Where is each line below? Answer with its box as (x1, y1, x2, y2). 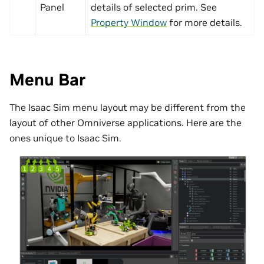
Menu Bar (9, 70, 85, 91)
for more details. (167, 16, 242, 29)
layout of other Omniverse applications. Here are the (9, 116, 242, 128)
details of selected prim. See (91, 1, 217, 14)
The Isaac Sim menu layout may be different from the (9, 101, 246, 113)
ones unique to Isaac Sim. (9, 131, 121, 144)
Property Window (91, 16, 167, 29)
